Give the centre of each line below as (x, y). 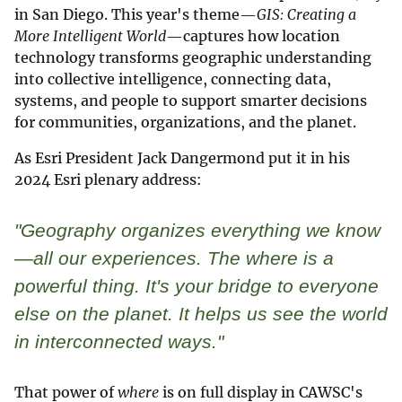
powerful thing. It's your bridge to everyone (197, 285)
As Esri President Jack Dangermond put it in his (182, 157)
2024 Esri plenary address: (108, 179)
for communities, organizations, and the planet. (185, 122)
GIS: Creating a (306, 14)
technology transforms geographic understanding (193, 57)
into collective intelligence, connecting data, (173, 79)
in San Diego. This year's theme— (135, 14)
